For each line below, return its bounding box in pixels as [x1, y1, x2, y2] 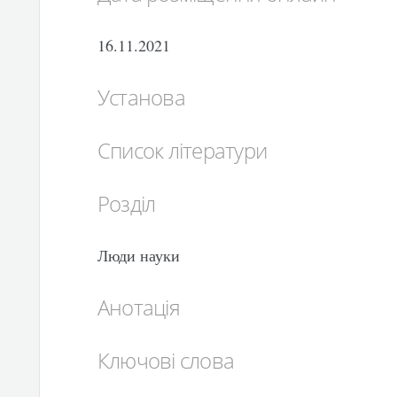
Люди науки [97, 245, 180, 266]
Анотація [97, 292, 180, 322]
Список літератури [97, 136, 268, 165]
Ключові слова [97, 346, 235, 375]
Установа [97, 82, 185, 112]
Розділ [97, 189, 156, 218]
